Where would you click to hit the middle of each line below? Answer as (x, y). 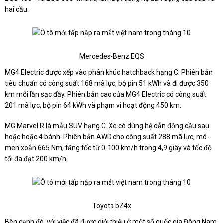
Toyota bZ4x (111, 206)
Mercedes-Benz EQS (111, 56)
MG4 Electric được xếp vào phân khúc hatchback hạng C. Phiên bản (109, 72)
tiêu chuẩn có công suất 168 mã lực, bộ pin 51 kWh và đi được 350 (107, 83)
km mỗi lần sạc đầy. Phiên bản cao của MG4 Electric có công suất (106, 94)
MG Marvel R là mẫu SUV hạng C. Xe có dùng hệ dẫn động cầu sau (107, 126)
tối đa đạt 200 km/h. (36, 159)
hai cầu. (17, 10)
